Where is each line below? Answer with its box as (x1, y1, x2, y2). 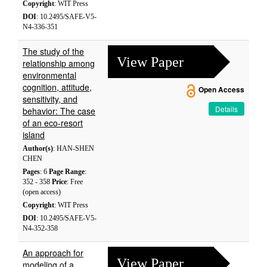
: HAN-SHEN (53, 144, 94, 153)
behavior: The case (23, 105, 95, 117)
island (23, 129, 45, 141)
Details (215, 104, 238, 114)
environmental (23, 69, 76, 81)
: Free (67, 178, 83, 186)
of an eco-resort (23, 117, 83, 129)
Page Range (49, 167, 85, 176)
